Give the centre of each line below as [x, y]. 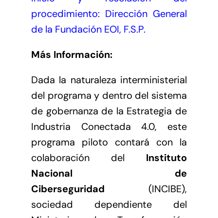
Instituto [167, 157]
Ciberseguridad [68, 189]
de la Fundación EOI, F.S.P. [89, 29]
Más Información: [72, 54]
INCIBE [167, 189]
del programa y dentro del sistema [109, 95]
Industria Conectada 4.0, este [109, 126]
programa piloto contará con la [109, 142]
